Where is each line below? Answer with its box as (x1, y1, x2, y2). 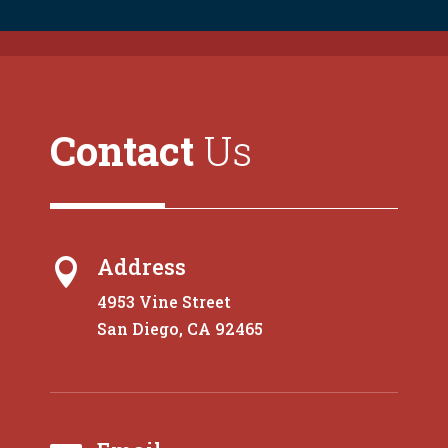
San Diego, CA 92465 (97, 317, 263, 339)
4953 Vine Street (97, 290, 231, 312)
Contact (50, 123, 194, 177)
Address (97, 251, 186, 281)
